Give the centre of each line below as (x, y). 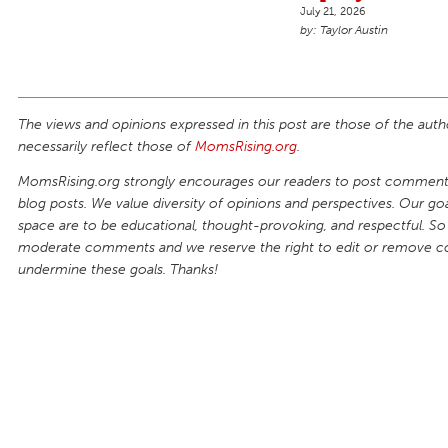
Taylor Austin (354, 29)
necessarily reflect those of (106, 146)
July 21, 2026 (333, 10)
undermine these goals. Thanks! (118, 270)
